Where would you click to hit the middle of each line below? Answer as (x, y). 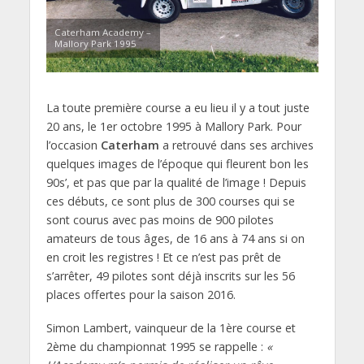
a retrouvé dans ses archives (236, 145)
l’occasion (73, 145)
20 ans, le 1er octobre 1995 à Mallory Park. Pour (173, 127)
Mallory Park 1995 (95, 44)
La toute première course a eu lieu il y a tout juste (178, 108)
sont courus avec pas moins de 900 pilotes (160, 220)
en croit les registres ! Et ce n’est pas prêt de (163, 258)
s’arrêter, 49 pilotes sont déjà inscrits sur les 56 (170, 276)
